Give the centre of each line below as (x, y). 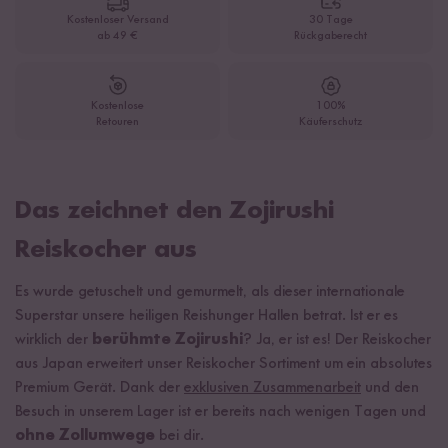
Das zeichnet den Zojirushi (174, 211)
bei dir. (179, 436)
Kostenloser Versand (117, 20)
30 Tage (330, 20)
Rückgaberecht (330, 36)
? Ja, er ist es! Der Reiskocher (337, 340)
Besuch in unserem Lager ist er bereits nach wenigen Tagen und (220, 412)
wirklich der (53, 340)
